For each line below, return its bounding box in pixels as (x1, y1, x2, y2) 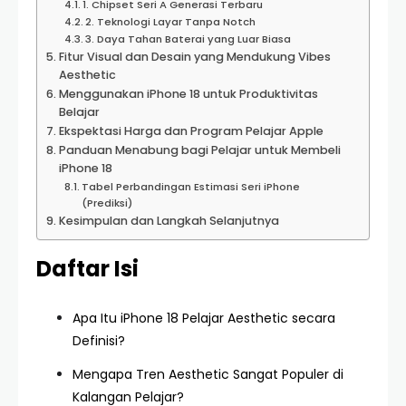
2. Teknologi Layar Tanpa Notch (85, 14, 256, 29)
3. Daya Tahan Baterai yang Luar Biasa (85, 32, 292, 46)
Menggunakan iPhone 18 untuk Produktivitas (58, 86, 318, 101)
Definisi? (72, 332, 125, 350)
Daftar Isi (36, 254, 139, 284)
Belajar (58, 104, 100, 120)
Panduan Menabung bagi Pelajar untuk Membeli (58, 142, 341, 158)
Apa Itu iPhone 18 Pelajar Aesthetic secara (72, 309, 335, 327)
